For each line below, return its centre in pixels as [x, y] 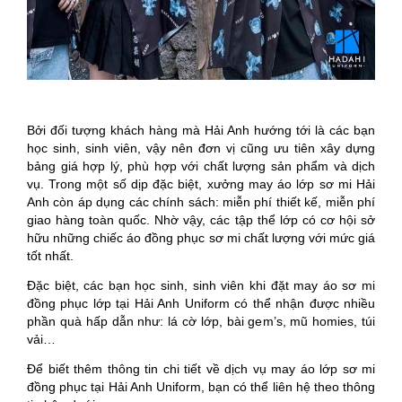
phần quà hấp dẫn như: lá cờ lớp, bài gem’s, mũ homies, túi [201, 321]
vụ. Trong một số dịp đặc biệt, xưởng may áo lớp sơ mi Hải [201, 184]
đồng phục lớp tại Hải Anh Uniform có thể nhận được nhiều [201, 303]
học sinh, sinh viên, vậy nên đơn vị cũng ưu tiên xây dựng [201, 148]
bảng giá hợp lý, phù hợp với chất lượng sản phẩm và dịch [201, 166]
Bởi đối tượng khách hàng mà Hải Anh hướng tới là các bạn [201, 130]
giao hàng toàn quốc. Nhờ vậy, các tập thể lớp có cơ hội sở [201, 219]
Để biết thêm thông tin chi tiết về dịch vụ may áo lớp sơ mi [201, 368]
